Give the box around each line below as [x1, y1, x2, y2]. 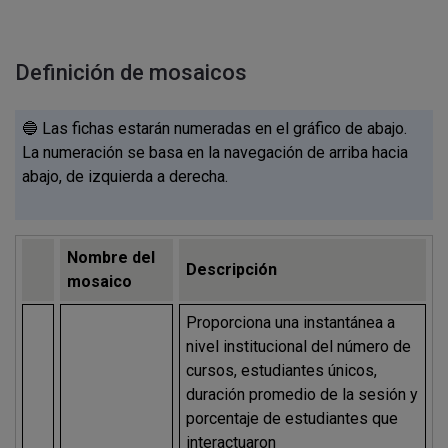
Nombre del [67, 247, 156, 267]
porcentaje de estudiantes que [186, 408, 399, 428]
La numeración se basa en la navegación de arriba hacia [22, 143, 409, 163]
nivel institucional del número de [186, 336, 412, 356]
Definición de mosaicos [15, 60, 247, 86]
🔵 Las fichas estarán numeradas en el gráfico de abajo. [22, 119, 408, 139]
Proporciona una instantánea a [186, 312, 396, 332]
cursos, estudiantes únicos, [186, 360, 378, 380]
